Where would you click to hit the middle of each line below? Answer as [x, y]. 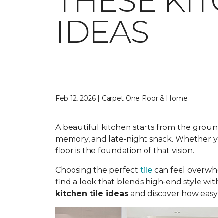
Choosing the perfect [98, 170]
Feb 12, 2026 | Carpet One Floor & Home [122, 98]
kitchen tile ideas [92, 193]
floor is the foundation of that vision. [125, 151]
